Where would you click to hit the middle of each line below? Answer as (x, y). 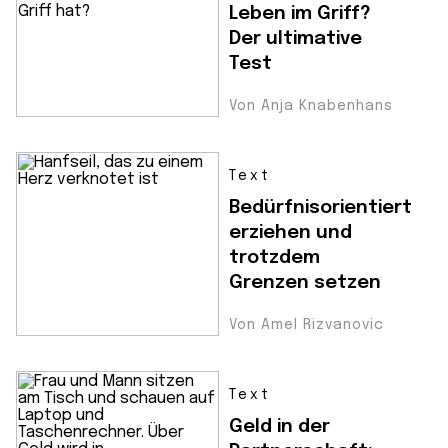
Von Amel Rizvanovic (306, 325)
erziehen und (290, 232)
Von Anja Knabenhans (311, 106)
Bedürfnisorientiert (320, 207)
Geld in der (279, 426)
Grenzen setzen (305, 282)
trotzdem (274, 257)
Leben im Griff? (300, 13)
